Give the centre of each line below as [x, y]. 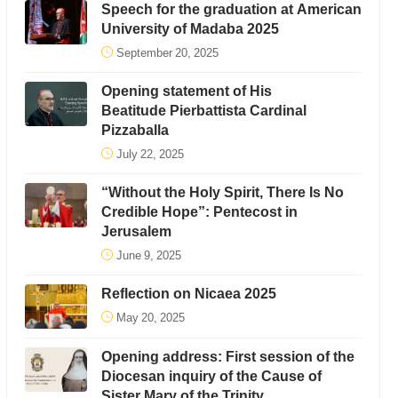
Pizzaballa [135, 130]
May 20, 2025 [150, 318]
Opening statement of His [186, 91]
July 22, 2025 [150, 154]
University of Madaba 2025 [190, 29]
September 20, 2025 [167, 53]
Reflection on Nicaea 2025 [188, 294]
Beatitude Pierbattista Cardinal [203, 111]
